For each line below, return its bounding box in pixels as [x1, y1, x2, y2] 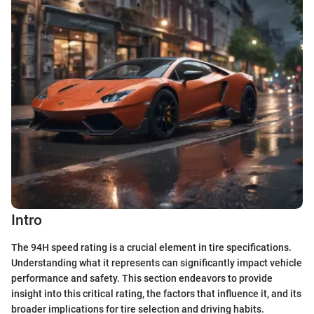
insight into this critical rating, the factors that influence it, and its [11, 287, 301, 299]
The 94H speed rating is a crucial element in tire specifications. [11, 241, 292, 253]
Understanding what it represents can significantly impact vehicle [11, 257, 302, 268]
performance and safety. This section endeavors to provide [11, 272, 273, 284]
